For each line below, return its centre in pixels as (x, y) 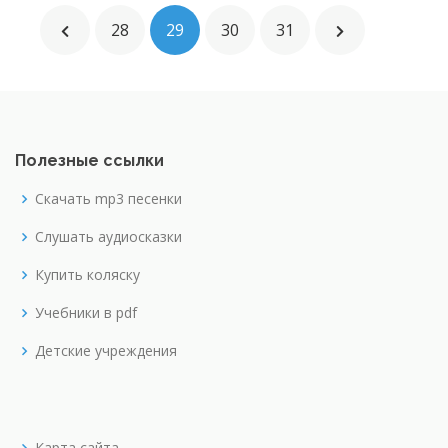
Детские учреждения (106, 350)
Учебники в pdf (86, 312)
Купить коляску (87, 274)
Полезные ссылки (89, 160)
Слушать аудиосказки (108, 236)
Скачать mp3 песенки (108, 198)
